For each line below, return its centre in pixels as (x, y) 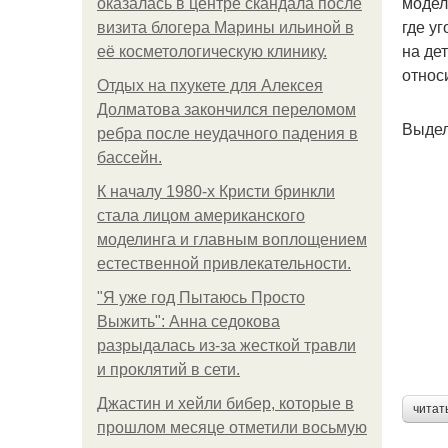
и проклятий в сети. (168, 369)
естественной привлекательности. (224, 263)
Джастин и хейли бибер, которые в (225, 403)
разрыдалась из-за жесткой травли (226, 345)
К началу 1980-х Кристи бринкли (216, 191)
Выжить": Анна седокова (188, 321)
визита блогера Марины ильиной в (225, 27)
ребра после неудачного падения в (227, 133)
